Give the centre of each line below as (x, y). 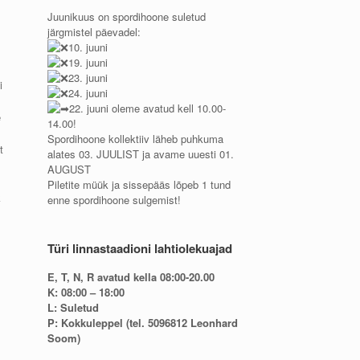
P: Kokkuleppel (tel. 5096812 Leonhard (143, 323)
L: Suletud (74, 307)
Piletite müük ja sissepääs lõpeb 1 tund (139, 184)
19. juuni (88, 62)
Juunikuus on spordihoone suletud (127, 16)
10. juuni (88, 47)
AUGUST (70, 169)
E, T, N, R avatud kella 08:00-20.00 (131, 277)
